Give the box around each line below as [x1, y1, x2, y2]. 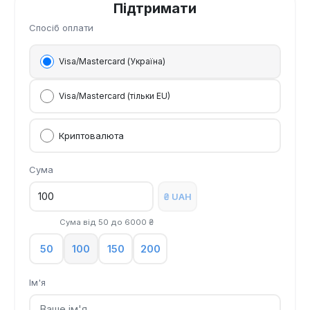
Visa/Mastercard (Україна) [59, 56, 165, 67]
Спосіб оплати [29, 21, 93, 33]
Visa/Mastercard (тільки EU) [59, 91, 170, 102]
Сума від [60, 217, 98, 228]
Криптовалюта [59, 130, 124, 142]
